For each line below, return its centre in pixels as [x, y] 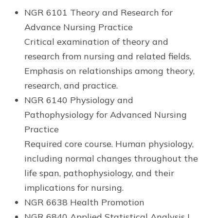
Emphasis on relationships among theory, [109, 71]
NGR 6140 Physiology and [79, 100]
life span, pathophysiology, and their [99, 173]
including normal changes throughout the [111, 159]
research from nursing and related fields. [108, 56]
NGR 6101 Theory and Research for [99, 13]
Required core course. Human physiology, [109, 144]
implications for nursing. [74, 188]
